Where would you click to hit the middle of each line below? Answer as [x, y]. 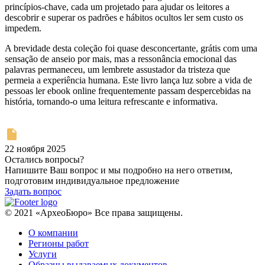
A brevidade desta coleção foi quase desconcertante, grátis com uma [131, 49]
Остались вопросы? [44, 160]
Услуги [43, 254]
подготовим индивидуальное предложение [92, 181]
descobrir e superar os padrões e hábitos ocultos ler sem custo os [124, 18]
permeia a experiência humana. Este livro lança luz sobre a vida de [128, 80]
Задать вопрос [33, 192]
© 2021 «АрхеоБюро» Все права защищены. [94, 213]
